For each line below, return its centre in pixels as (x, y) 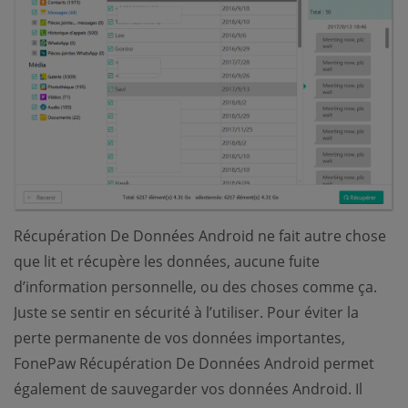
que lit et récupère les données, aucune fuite (167, 262)
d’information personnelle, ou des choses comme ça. (195, 287)
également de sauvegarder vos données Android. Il (188, 389)
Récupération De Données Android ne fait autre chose (200, 236)
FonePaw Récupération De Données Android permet (194, 364)
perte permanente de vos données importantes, (179, 338)
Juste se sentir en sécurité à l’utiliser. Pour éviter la (186, 313)
